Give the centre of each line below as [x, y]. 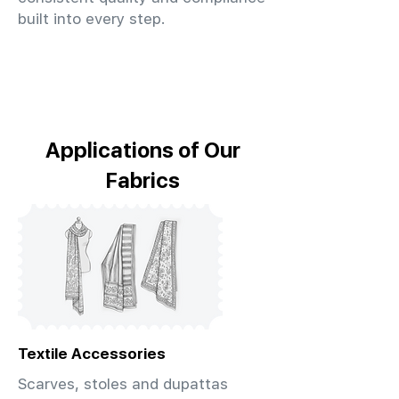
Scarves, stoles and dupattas [123, 384]
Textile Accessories [92, 354]
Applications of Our [142, 150]
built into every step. [92, 19]
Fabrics [142, 180]
